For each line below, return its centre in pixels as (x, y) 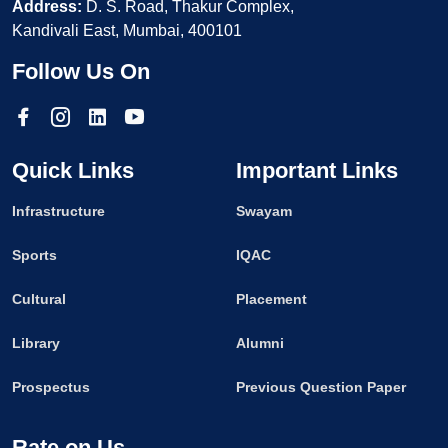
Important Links (317, 170)
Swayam (264, 211)
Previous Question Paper (321, 387)
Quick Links (73, 170)
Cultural (39, 299)
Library (36, 343)
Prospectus (51, 387)
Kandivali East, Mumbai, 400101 (127, 30)
